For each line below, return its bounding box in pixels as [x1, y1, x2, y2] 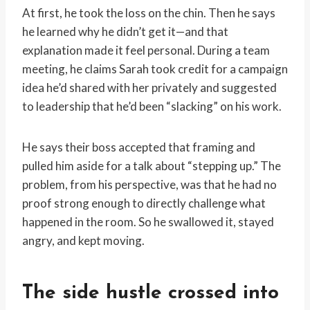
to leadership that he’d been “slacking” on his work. [22, 99, 282, 114]
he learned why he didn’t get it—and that [22, 24, 228, 39]
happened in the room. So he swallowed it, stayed [22, 215, 274, 230]
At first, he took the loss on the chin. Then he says [22, 6, 275, 21]
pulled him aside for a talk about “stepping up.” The [22, 158, 281, 174]
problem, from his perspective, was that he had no [22, 177, 277, 192]
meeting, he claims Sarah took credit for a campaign [22, 62, 288, 77]
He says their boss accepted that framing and [22, 140, 255, 155]
